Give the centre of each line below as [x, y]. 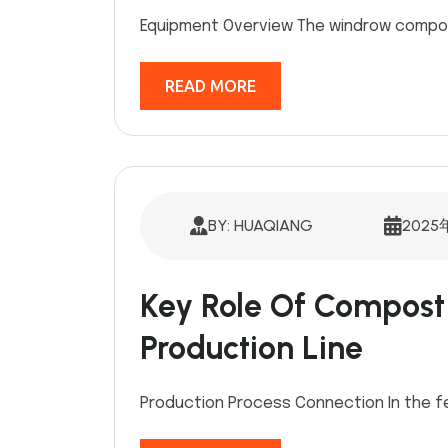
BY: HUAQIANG [260, 225]
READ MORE [210, 86]
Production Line [251, 348]
